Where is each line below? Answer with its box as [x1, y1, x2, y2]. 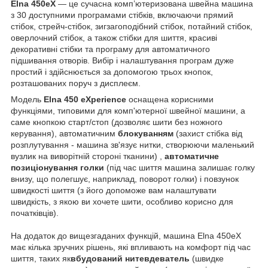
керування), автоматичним [11, 128, 118, 138]
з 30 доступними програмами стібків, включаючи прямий [11, 10, 233, 20]
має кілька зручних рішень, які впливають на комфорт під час [11, 242, 251, 252]
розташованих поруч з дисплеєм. [11, 78, 141, 88]
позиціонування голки [11, 162, 104, 172]
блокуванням [118, 128, 173, 138]
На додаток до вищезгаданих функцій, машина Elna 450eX [11, 230, 241, 240]
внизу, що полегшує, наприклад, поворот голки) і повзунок [11, 173, 239, 184]
